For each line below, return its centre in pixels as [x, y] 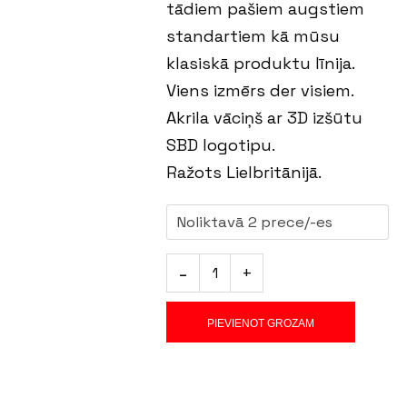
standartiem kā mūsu [253, 36]
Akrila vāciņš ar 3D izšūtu [265, 118]
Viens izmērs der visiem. [261, 90]
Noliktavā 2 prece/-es [255, 222]
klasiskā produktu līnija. [261, 63]
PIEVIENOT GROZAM [261, 323]
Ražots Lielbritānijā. [244, 172]
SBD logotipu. [221, 145]
